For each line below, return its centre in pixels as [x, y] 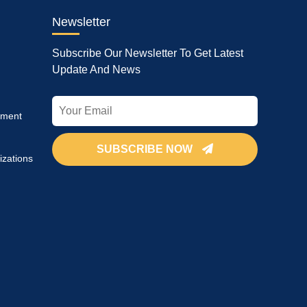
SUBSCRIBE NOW [146, 149]
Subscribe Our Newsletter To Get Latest [148, 53]
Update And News [96, 70]
